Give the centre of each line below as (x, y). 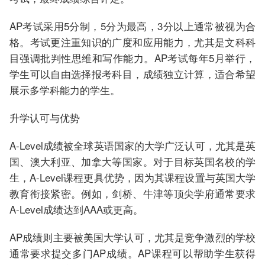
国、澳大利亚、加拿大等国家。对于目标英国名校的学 (132, 161)
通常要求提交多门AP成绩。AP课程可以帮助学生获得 (132, 253)
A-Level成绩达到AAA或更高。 (76, 209)
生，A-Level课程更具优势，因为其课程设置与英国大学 (132, 177)
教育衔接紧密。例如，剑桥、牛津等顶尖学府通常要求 (132, 193)
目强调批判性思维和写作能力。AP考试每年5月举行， (132, 58)
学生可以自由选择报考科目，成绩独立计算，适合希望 (132, 74)
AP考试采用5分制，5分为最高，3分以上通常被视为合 (132, 26)
